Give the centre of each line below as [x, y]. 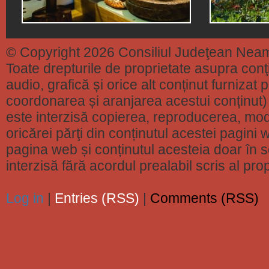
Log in [25, 198]
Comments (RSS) [204, 198]
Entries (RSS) [97, 198]
